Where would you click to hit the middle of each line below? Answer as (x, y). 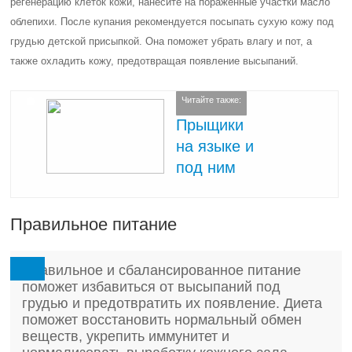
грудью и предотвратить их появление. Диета (172, 303)
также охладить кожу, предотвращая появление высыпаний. (155, 61)
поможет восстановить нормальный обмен (162, 320)
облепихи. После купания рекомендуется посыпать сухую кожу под (172, 22)
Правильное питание (94, 224)
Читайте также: (212, 100)
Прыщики (210, 125)
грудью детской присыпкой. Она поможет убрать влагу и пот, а (161, 41)
